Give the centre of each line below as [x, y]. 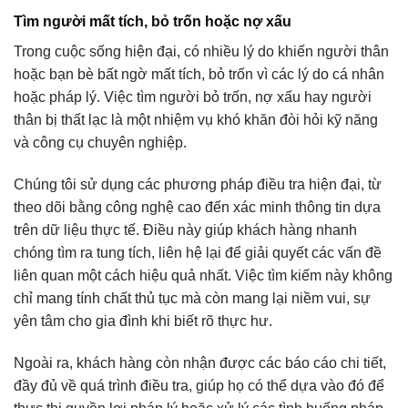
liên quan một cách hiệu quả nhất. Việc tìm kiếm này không [203, 275]
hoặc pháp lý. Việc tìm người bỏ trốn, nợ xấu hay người [193, 97]
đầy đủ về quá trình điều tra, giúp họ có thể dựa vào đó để [199, 385]
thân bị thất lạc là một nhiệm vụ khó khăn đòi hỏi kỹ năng [196, 120]
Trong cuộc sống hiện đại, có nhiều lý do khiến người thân [201, 52]
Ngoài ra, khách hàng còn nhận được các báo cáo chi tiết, [200, 362]
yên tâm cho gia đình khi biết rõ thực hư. [143, 321]
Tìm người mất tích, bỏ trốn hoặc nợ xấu [153, 22]
